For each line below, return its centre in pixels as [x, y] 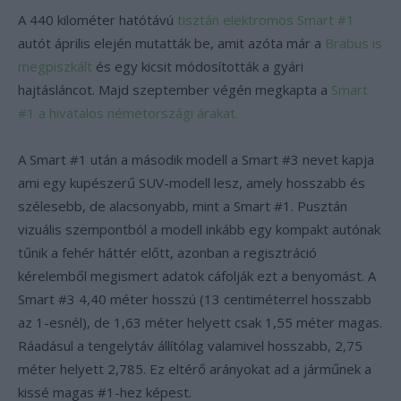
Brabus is [354, 43]
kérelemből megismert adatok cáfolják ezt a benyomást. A [197, 276]
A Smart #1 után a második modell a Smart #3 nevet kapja [196, 159]
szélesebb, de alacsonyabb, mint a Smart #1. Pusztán [183, 206]
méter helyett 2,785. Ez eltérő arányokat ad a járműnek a [195, 369]
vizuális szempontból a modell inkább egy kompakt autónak [199, 229]
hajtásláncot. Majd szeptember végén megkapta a [175, 90]
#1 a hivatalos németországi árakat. [128, 113]
